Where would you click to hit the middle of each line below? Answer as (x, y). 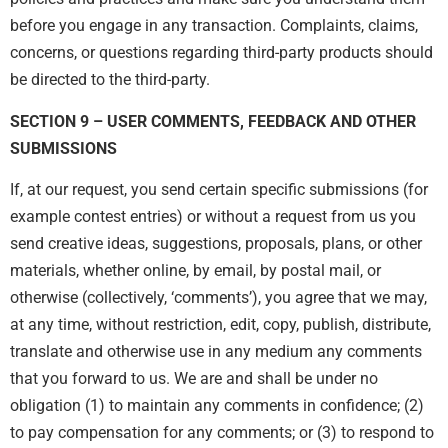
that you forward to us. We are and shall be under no (194, 379)
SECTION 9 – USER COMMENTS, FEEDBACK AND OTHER (213, 121)
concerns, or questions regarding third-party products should (221, 53)
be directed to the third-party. (110, 80)
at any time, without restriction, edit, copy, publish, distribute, (220, 325)
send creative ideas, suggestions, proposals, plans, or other (216, 244)
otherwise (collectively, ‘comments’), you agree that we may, (218, 298)
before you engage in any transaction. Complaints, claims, (214, 26)
